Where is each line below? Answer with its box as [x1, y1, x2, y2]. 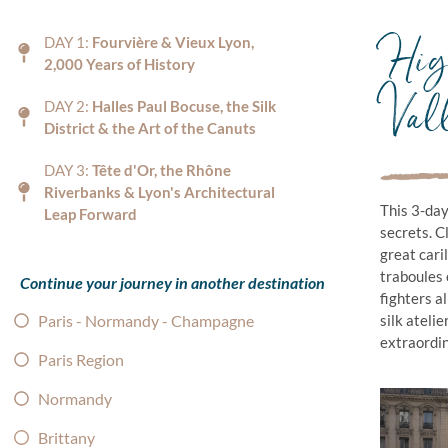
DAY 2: [44, 96, 92, 115]
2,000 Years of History [44, 54, 195, 73]
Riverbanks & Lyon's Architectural [44, 182, 275, 201]
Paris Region [37, 349, 124, 369]
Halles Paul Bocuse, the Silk [92, 96, 276, 115]
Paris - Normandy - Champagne [37, 310, 254, 330]
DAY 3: [44, 160, 92, 179]
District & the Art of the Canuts [44, 118, 256, 137]
